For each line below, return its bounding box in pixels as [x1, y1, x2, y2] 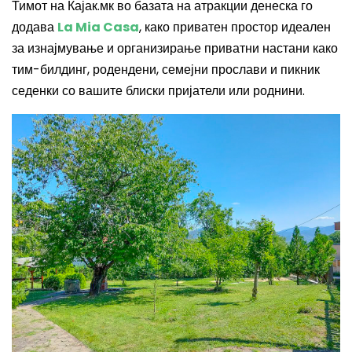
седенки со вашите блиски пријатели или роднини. [12, 82, 305, 100]
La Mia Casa [57, 18, 139, 36]
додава [12, 18, 57, 36]
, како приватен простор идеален [139, 18, 331, 36]
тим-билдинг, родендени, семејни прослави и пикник [12, 60, 320, 79]
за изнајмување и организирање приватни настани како [12, 39, 338, 57]
